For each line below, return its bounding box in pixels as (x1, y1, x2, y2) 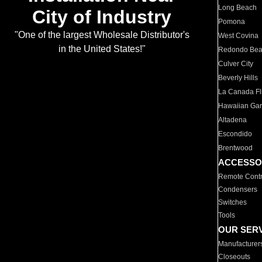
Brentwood (218, 144, 253, 152)
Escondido (218, 130, 253, 138)
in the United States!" (58, 44, 146, 54)
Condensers (218, 185, 258, 194)
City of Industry (32, 6, 171, 28)
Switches (218, 198, 247, 206)
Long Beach (218, 4, 257, 12)
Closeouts (218, 253, 251, 261)
